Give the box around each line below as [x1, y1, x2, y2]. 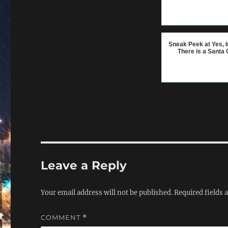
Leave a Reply [41, 158, 127, 173]
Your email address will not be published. [41, 188, 173, 197]
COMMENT [41, 213, 83, 221]
